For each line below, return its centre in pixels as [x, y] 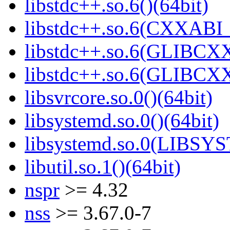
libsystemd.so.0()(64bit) [122, 121]
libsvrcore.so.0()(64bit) [119, 98]
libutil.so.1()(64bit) [103, 167]
